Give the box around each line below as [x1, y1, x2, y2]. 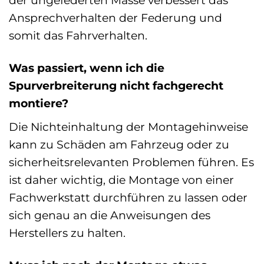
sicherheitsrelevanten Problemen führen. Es [9, 154, 254, 169]
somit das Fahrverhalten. [9, 28, 147, 42]
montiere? [9, 95, 68, 110]
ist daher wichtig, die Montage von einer [9, 172, 234, 187]
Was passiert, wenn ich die [9, 60, 164, 75]
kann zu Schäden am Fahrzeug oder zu [9, 137, 229, 151]
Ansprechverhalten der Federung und [9, 11, 222, 25]
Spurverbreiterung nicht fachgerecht [9, 78, 223, 93]
